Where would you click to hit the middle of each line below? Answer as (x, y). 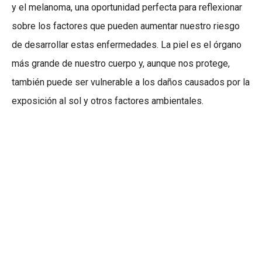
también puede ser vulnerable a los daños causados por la (131, 82)
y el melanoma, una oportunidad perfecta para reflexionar (127, 8)
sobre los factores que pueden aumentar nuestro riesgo (126, 26)
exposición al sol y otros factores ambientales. (108, 101)
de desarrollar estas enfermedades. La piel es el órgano (127, 45)
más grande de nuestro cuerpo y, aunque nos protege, (121, 64)
